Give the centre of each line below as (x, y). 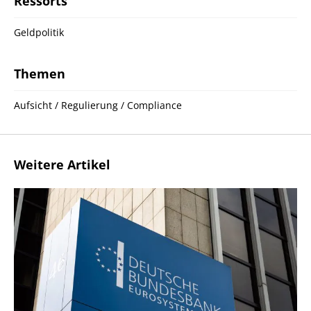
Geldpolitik (39, 33)
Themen (40, 74)
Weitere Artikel (62, 165)
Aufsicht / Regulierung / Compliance (98, 106)
